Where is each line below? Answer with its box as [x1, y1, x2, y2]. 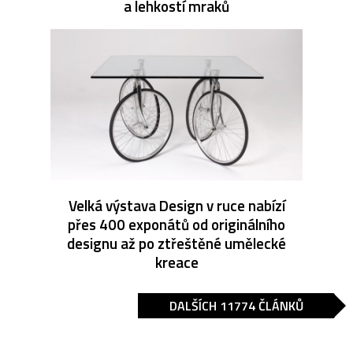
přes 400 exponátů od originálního [68, 213, 285, 236]
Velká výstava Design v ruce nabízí [68, 194, 285, 217]
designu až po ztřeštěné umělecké [67, 232, 286, 255]
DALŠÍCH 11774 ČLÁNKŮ [169, 296, 303, 316]
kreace [154, 251, 199, 274]
